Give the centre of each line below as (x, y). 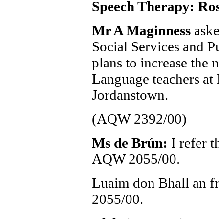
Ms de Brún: (131, 143)
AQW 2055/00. (136, 159)
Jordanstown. (130, 95)
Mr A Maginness (143, 30)
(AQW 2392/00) (139, 119)
